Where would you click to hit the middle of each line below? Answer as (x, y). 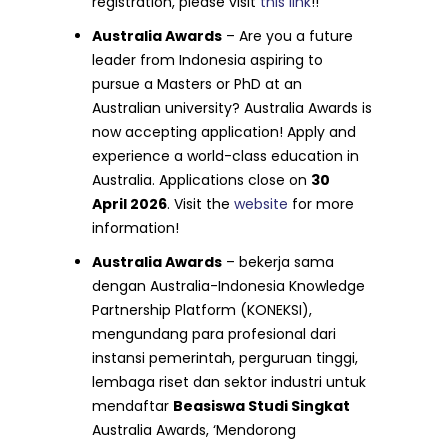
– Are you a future (288, 36)
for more (321, 204)
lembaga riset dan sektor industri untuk (229, 382)
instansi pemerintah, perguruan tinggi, (225, 358)
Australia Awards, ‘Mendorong (194, 430)
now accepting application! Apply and (224, 132)
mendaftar (133, 406)
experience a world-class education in (226, 156)
